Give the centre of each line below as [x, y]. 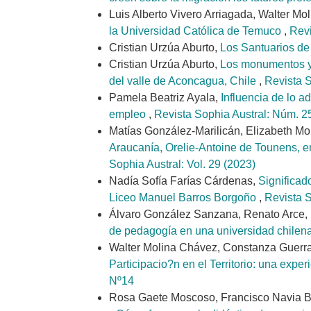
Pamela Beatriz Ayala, [165, 98]
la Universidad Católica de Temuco [196, 31]
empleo [129, 115]
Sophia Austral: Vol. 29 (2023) [182, 165]
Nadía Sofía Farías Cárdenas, [184, 181]
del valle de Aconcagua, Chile [184, 81]
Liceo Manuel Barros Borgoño [184, 198]
